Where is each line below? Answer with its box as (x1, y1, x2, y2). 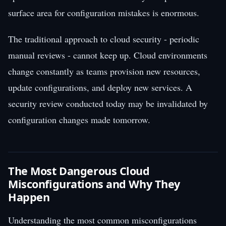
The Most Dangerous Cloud (8, 163, 150, 178)
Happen (8, 189, 50, 204)
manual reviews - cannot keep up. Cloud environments (8, 48, 207, 61)
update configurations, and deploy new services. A (8, 81, 192, 93)
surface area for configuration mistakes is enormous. (8, 6, 199, 19)
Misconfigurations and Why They (8, 176, 181, 191)
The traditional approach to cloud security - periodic (8, 32, 199, 45)
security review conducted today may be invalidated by (8, 97, 208, 109)
